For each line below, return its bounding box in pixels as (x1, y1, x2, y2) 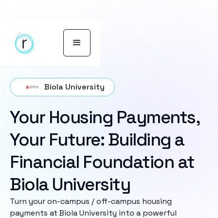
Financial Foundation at (10, 151, 195, 173)
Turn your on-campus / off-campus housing (10, 196, 172, 206)
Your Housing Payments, (10, 106, 199, 128)
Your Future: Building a (10, 128, 184, 151)
